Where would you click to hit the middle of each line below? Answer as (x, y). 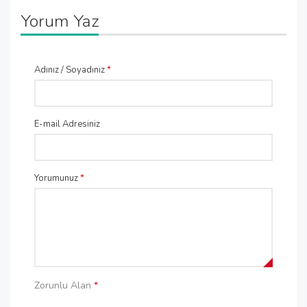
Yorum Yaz (60, 21)
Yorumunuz (57, 178)
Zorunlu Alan (64, 285)
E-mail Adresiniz (67, 124)
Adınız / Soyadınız (71, 70)
